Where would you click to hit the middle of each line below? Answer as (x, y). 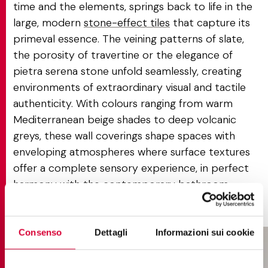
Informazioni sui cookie (205, 232)
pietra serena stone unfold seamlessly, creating (127, 71)
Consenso (40, 232)
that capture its (210, 23)
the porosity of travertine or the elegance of (123, 55)
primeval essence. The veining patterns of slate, (129, 39)
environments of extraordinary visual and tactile (130, 87)
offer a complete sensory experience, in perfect (131, 168)
